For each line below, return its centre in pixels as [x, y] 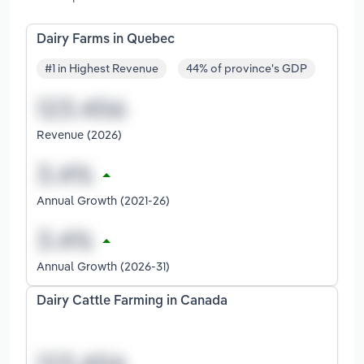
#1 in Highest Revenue [102, 69]
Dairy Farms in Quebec [106, 39]
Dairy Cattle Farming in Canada [132, 302]
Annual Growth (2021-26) [103, 201]
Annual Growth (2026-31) [103, 266]
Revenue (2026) [79, 135]
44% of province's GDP [247, 69]
